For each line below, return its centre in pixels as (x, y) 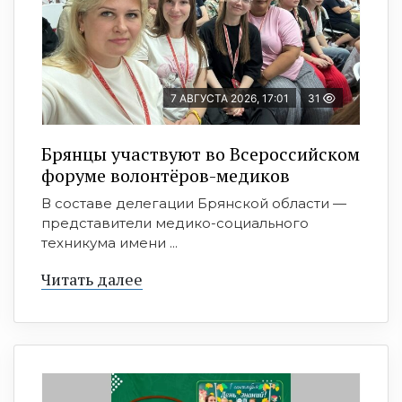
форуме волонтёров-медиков (166, 176)
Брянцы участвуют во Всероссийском (201, 154)
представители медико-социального (175, 223)
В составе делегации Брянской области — (194, 204)
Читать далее (92, 280)
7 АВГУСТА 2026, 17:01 (230, 99)
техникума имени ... (109, 243)
